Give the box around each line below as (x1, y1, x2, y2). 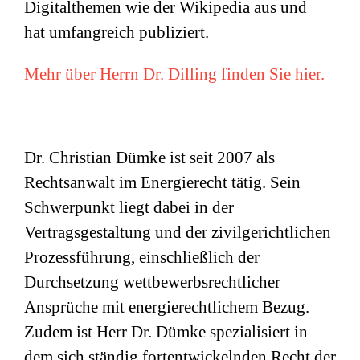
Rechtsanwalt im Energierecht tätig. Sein (24, 173, 301, 193)
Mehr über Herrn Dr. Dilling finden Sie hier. (24, 64, 325, 84)
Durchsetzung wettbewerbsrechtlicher (24, 272, 280, 292)
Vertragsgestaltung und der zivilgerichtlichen (24, 223, 331, 243)
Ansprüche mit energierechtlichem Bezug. (24, 297, 309, 317)
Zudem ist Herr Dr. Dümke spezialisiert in (24, 322, 308, 342)
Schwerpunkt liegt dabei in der (24, 198, 234, 218)
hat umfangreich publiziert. (24, 22, 209, 43)
